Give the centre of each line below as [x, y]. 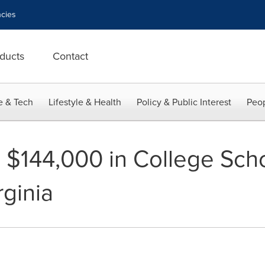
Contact [70, 56]
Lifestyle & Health [85, 102]
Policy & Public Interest [184, 102]
